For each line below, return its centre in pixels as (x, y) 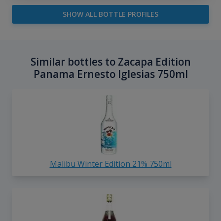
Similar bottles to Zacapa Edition (110, 62)
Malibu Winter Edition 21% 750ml (110, 164)
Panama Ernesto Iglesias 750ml (110, 74)
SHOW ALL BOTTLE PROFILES (110, 14)
